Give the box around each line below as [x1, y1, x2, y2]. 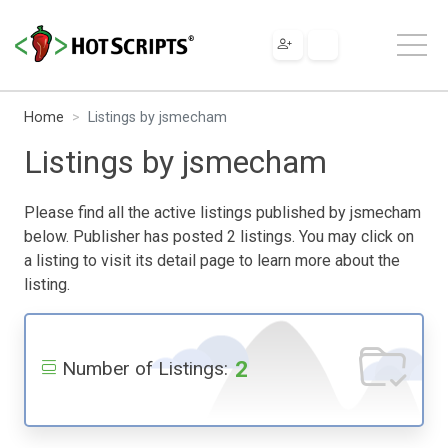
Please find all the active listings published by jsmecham [24, 202, 421, 222]
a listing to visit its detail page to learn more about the [24, 250, 400, 270]
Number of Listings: [62, 356, 228, 380]
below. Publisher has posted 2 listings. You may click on [24, 226, 414, 246]
